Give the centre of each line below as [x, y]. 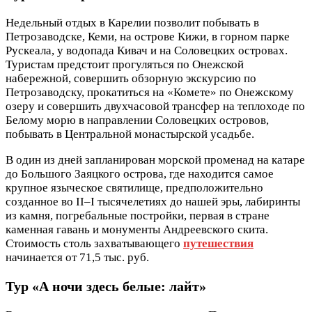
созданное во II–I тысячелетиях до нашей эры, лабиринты [153, 201]
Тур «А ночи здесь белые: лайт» [106, 286]
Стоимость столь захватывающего [94, 243]
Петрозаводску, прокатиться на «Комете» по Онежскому [150, 92]
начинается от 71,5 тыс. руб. [77, 257]
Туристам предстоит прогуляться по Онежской [125, 64]
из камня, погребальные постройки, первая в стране [138, 215]
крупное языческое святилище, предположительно [134, 187]
